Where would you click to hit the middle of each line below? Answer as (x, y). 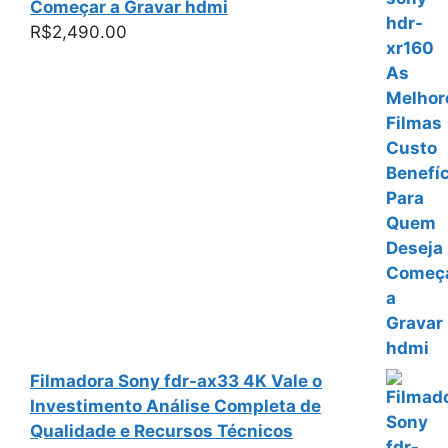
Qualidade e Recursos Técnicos (161, 430)
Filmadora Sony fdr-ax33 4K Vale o (176, 380)
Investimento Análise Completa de (175, 405)
